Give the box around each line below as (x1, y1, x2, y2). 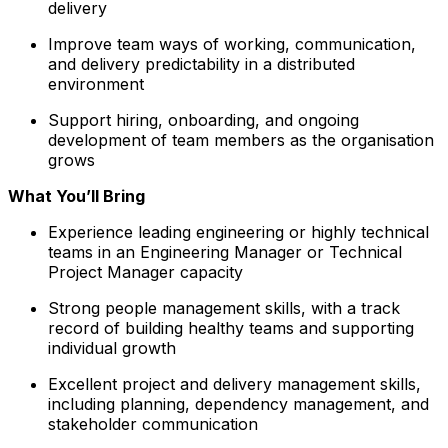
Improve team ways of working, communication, (48, 33, 416, 54)
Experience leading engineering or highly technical (48, 221, 429, 242)
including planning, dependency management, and (48, 393, 429, 414)
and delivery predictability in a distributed (48, 53, 355, 74)
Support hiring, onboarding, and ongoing (48, 109, 359, 130)
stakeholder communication (48, 413, 258, 434)
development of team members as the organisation (48, 129, 434, 150)
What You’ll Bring (8, 185, 145, 206)
